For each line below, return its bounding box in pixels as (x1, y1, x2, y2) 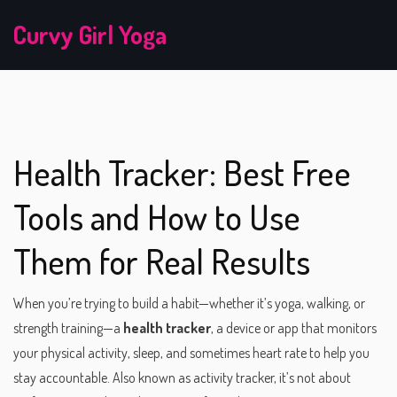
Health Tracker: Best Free (13, 151, 351, 194)
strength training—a (13, 319, 123, 337)
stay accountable (13, 369, 107, 386)
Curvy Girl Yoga (13, 19, 167, 51)
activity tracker (193, 369, 274, 386)
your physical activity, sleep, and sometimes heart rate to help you (13, 344, 370, 362)
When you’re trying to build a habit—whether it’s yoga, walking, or (13, 294, 365, 312)
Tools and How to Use (13, 195, 300, 238)
